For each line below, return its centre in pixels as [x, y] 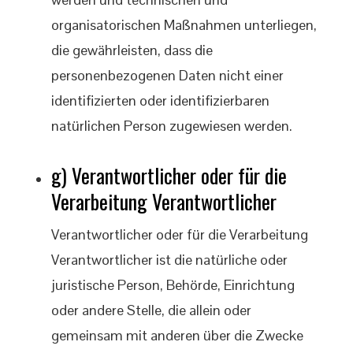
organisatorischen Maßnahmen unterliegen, [184, 25]
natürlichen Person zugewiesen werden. [172, 126]
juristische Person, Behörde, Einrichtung [173, 285]
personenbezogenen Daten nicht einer [167, 75]
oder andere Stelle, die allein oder [151, 310]
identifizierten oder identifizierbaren [160, 100]
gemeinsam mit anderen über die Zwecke [177, 335]
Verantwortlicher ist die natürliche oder [169, 260]
